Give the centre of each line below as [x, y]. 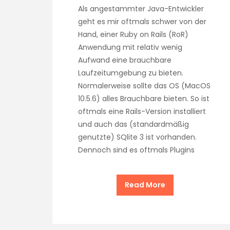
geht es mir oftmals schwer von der [142, 22]
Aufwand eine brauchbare [125, 60]
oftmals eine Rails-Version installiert [142, 112]
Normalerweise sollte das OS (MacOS [144, 86]
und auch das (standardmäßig [133, 124]
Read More [145, 185]
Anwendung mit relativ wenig [130, 47]
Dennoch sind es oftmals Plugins [136, 150]
